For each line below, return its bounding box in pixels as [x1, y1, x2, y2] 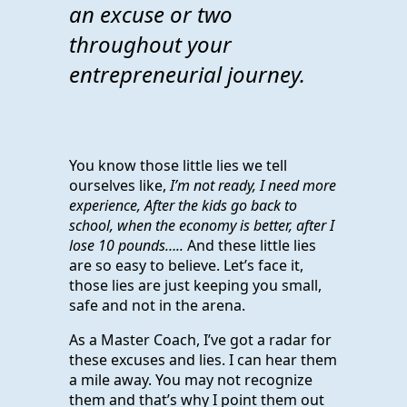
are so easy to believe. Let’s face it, [69, 254, 303, 275]
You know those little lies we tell [69, 154, 287, 175]
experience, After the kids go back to [69, 194, 297, 215]
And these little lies [187, 234, 316, 255]
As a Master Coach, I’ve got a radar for [69, 329, 332, 350]
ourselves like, [69, 174, 170, 195]
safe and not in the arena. [69, 294, 245, 315]
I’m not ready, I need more [170, 174, 336, 195]
